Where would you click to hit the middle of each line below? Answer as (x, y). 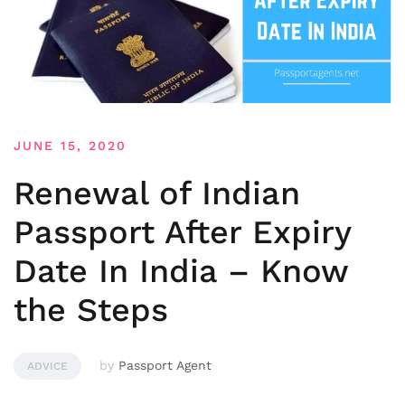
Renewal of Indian (157, 193)
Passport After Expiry (182, 232)
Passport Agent (165, 365)
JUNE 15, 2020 (70, 145)
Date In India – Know (181, 271)
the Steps (91, 310)
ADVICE (47, 366)
